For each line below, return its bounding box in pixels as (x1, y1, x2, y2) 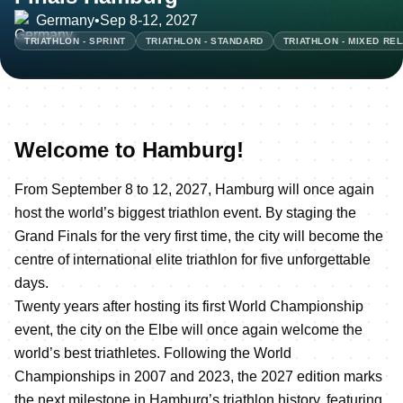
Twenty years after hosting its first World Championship (14, 299, 363, 314)
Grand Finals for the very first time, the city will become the (14, 228, 383, 244)
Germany (36, 13, 94, 28)
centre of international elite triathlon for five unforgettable (14, 252, 371, 267)
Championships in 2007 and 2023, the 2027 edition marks (14, 369, 382, 384)
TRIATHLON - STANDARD (145, 36, 264, 46)
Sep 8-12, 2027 (100, 13, 198, 28)
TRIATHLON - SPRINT (24, 36, 126, 46)
